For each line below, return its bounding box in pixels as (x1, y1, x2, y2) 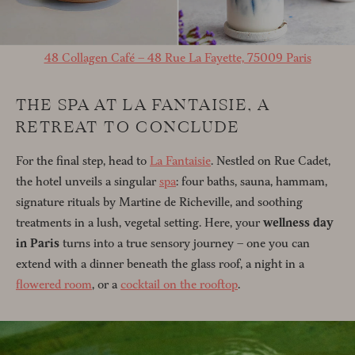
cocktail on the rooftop (120, 277, 238, 292)
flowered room (16, 277, 92, 292)
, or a (92, 277, 120, 292)
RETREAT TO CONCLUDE (16, 114, 240, 139)
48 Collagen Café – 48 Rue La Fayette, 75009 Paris (44, 50, 311, 66)
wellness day (263, 215, 334, 231)
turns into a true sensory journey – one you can (59, 235, 310, 251)
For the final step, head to (16, 153, 150, 169)
